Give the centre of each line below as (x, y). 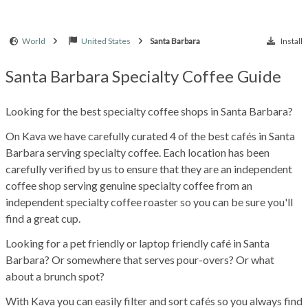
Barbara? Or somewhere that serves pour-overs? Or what (140, 259)
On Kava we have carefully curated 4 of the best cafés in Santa (150, 135)
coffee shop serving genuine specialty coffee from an (129, 185)
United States (106, 41)
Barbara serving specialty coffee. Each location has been (137, 152)
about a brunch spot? (55, 276)
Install (291, 41)
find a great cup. (43, 218)
